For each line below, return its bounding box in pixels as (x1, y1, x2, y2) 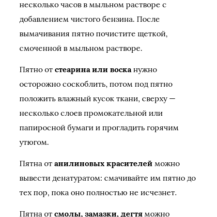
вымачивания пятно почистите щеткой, (19, 29, 168, 38)
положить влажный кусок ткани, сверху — (19, 93, 175, 103)
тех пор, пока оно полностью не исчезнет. (19, 187, 177, 197)
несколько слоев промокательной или (19, 108, 163, 118)
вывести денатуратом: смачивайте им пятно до (19, 173, 196, 183)
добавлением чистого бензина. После (19, 14, 160, 24)
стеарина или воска (55, 64, 131, 74)
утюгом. (19, 137, 49, 147)
